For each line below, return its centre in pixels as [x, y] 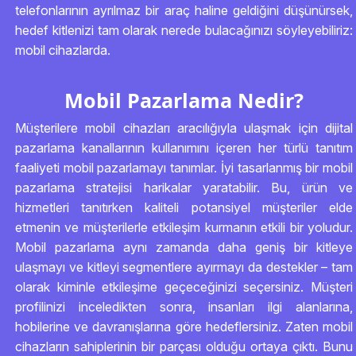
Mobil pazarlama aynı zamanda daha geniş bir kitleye [184, 247]
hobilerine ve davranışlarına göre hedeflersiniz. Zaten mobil [184, 327]
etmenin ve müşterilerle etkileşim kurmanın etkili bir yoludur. [184, 227]
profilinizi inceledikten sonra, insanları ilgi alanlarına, [184, 307]
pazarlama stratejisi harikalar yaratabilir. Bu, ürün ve [184, 188]
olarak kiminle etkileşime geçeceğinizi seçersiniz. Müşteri [184, 287]
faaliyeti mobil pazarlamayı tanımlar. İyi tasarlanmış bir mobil [184, 168]
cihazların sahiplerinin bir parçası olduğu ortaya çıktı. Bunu [184, 346]
